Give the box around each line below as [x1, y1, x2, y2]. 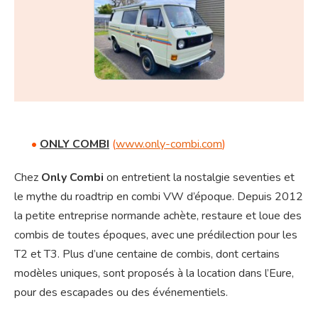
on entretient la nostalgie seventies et [104, 170, 295, 186]
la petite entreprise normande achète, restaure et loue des [14, 208, 302, 224]
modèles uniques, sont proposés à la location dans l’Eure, [14, 265, 294, 282]
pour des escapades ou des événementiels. [14, 285, 228, 301]
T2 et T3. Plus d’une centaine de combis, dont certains [14, 246, 280, 263]
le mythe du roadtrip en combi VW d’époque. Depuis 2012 [14, 189, 303, 205]
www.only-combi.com [116, 136, 222, 153]
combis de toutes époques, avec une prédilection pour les [14, 227, 297, 243]
